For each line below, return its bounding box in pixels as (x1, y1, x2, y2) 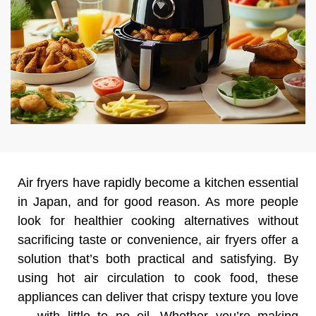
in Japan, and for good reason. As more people (18, 195, 298, 209)
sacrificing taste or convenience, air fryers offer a (18, 233, 298, 248)
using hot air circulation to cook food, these (18, 271, 298, 286)
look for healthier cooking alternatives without (18, 214, 298, 229)
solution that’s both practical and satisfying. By (18, 252, 298, 267)
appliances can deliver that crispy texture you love (18, 290, 298, 305)
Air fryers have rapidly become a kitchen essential (18, 176, 298, 190)
